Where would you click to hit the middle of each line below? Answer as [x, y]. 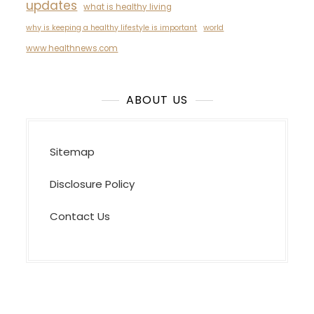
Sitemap [73, 152]
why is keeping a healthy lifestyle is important [112, 28]
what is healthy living [128, 7]
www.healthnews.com [72, 48]
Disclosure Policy [93, 184]
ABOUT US [157, 100]
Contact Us [80, 216]
